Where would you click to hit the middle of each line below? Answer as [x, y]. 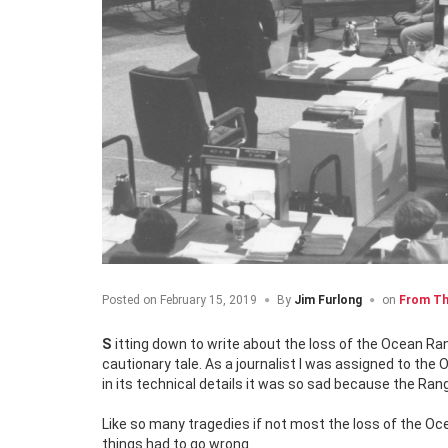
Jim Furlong [328, 299]
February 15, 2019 [207, 299]
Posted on [129, 299]
